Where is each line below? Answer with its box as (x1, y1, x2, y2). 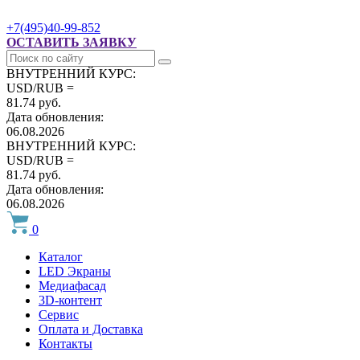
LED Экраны (39, 264, 111, 278)
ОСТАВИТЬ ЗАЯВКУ (6, 35, 137, 49)
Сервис (39, 308, 79, 321)
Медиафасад (39, 279, 106, 292)
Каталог (39, 250, 83, 264)
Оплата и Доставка (39, 322, 143, 336)
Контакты (39, 337, 92, 350)
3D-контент (39, 293, 102, 307)
